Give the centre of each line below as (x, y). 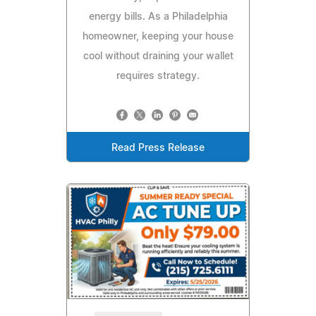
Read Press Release (158, 148)
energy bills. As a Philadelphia (158, 17)
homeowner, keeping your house (158, 36)
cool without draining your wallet (158, 56)
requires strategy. (158, 76)
